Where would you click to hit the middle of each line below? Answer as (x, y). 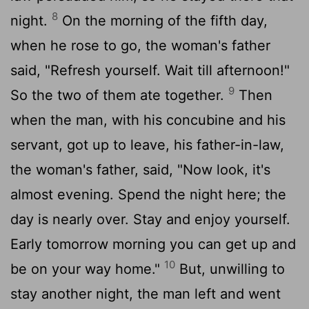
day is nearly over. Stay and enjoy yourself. (150, 219)
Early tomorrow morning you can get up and (153, 244)
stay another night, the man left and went (146, 293)
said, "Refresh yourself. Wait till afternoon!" (150, 70)
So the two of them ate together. (119, 95)
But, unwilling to (230, 269)
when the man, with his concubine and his (148, 120)
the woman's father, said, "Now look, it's (140, 169)
